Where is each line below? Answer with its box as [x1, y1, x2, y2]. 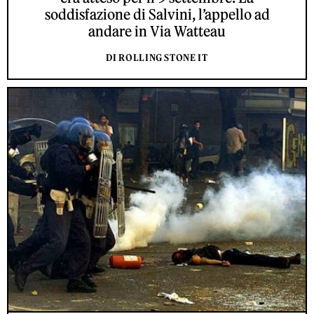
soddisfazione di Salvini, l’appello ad [44, 6, 270, 24]
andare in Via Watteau [88, 22, 226, 41]
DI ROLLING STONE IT [106, 52, 208, 64]
